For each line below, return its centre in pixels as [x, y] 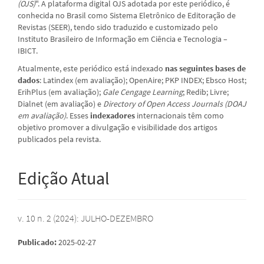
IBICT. [28, 50]
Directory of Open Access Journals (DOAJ [175, 103]
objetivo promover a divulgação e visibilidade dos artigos [118, 127]
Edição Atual [64, 178]
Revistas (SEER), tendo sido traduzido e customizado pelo [118, 27]
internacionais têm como [180, 115]
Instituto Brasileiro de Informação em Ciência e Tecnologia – [123, 39]
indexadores [113, 115]
